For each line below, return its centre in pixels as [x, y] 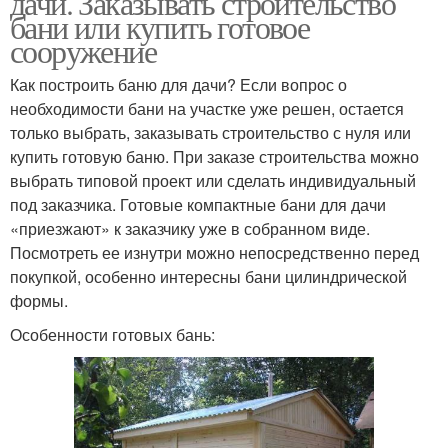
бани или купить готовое [160, 26]
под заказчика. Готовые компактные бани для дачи [198, 204]
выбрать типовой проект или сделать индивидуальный [213, 180]
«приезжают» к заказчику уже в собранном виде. [190, 228]
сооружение [83, 50]
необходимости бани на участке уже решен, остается [207, 108]
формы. [39, 300]
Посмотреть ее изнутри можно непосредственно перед [214, 252]
